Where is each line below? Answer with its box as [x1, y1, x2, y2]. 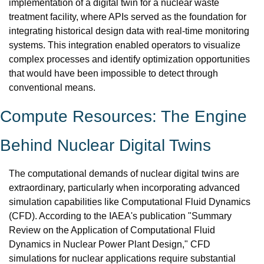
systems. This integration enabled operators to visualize [9, 40, 240, 50]
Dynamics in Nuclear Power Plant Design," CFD [9, 239, 210, 249]
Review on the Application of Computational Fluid [9, 225, 215, 235]
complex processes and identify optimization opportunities [9, 54, 250, 64]
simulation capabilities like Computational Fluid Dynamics [9, 197, 250, 207]
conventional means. [9, 82, 95, 93]
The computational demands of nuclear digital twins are [9, 169, 239, 179]
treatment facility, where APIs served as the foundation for [9, 12, 246, 22]
